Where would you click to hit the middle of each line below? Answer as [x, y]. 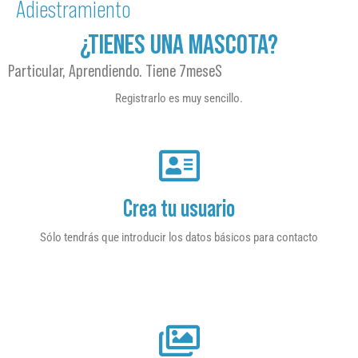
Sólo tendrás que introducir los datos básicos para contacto [179, 238]
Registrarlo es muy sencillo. [179, 98]
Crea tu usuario [179, 209]
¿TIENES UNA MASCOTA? [179, 44]
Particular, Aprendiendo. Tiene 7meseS [115, 71]
